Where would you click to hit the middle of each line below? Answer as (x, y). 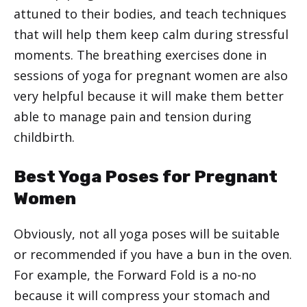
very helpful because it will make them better (149, 96)
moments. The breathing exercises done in (140, 55)
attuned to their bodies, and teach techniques (150, 14)
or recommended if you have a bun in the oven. (153, 255)
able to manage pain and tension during (133, 117)
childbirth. (44, 137)
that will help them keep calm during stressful (151, 35)
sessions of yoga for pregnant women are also (151, 76)
